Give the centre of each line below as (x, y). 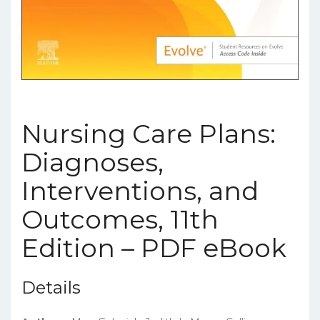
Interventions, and (140, 190)
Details (51, 287)
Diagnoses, (92, 162)
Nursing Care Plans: (149, 133)
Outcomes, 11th (120, 219)
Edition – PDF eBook (154, 247)
